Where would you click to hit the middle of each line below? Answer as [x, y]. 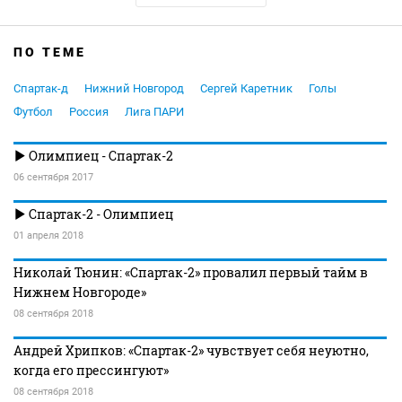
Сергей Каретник [246, 89]
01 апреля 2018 [48, 236]
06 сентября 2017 [53, 178]
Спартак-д [41, 89]
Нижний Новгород [134, 89]
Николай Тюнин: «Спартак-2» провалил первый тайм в [191, 273]
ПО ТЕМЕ [50, 52]
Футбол [33, 112]
